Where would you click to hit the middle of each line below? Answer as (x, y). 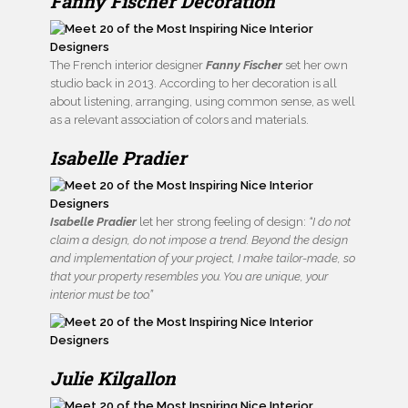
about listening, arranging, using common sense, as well (203, 101)
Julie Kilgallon (113, 377)
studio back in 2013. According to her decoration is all (194, 83)
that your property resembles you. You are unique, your (189, 276)
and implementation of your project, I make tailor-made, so (203, 258)
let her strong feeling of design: (223, 221)
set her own (315, 65)
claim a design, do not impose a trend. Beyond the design (199, 240)
